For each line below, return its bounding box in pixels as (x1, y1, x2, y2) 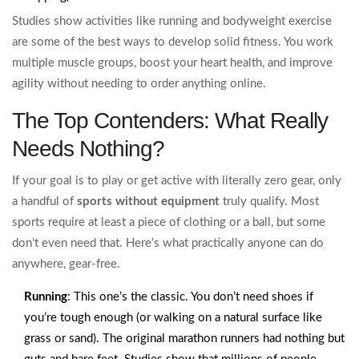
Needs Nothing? (12, 136, 164, 162)
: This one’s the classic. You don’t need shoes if (67, 291, 313, 304)
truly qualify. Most (220, 196, 319, 208)
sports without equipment (77, 196, 220, 208)
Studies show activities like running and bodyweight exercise (12, 15, 332, 28)
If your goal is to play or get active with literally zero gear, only (12, 175, 341, 188)
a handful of (12, 196, 77, 208)
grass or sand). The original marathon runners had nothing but (24, 333, 345, 345)
